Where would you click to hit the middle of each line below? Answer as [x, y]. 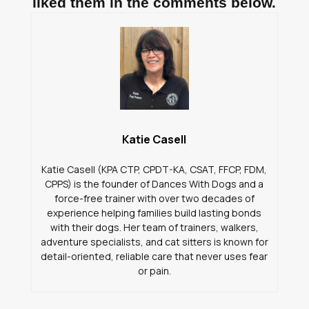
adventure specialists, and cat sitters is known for [154, 241]
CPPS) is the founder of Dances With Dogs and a [154, 183]
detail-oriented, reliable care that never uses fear [154, 256]
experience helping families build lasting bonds [154, 212]
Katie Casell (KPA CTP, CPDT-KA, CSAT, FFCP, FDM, [154, 169]
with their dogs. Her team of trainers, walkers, [154, 227]
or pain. [154, 270]
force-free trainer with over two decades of [154, 198]
